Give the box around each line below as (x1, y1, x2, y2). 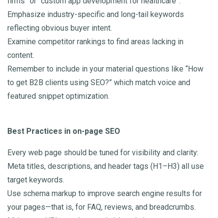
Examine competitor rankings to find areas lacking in (7, 37, 183, 47)
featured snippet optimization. (7, 91, 109, 101)
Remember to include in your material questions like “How (7, 64, 203, 74)
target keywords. (7, 175, 64, 185)
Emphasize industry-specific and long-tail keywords (7, 10, 184, 19)
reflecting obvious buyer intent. (7, 23, 112, 33)
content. (7, 51, 34, 60)
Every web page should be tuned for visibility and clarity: (7, 148, 199, 158)
